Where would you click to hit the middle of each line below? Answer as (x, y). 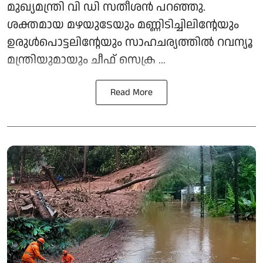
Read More (131, 93)
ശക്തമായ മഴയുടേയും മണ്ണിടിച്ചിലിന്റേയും (123, 25)
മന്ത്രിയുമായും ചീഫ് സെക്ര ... (86, 60)
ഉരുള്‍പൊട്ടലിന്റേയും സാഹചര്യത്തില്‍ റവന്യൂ (130, 43)
